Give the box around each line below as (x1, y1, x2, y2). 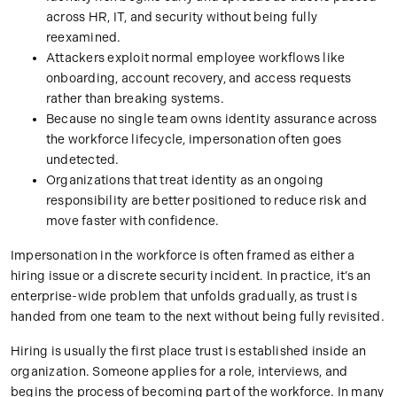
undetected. (46, 152, 120, 168)
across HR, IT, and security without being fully (46, 10, 317, 26)
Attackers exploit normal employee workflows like (46, 51, 346, 66)
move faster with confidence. (46, 214, 220, 230)
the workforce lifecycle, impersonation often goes (46, 132, 342, 148)
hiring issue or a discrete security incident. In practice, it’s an (11, 269, 371, 284)
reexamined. (46, 30, 121, 46)
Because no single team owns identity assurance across (46, 112, 378, 128)
